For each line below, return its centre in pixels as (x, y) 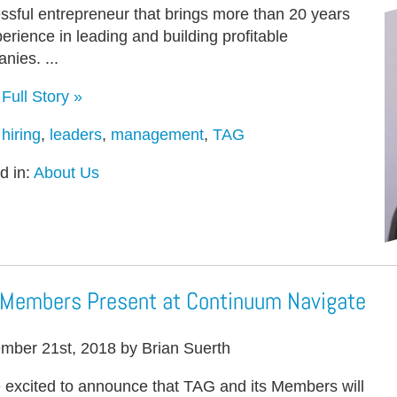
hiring (21, 134)
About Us (66, 172)
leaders (76, 134)
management (157, 134)
